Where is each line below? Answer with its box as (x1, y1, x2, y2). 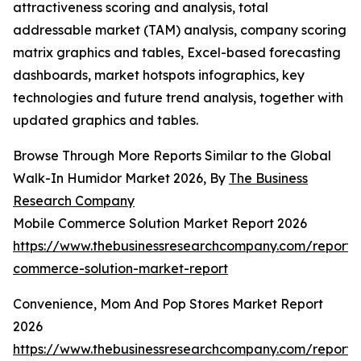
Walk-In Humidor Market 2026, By (13, 170, 229, 187)
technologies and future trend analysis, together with (13, 89, 343, 106)
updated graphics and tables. (13, 112, 198, 129)
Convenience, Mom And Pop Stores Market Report (13, 296, 323, 313)
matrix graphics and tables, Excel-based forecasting (13, 44, 341, 61)
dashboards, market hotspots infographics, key (13, 67, 305, 84)
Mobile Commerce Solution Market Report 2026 (13, 215, 307, 232)
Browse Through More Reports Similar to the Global (13, 147, 331, 164)
